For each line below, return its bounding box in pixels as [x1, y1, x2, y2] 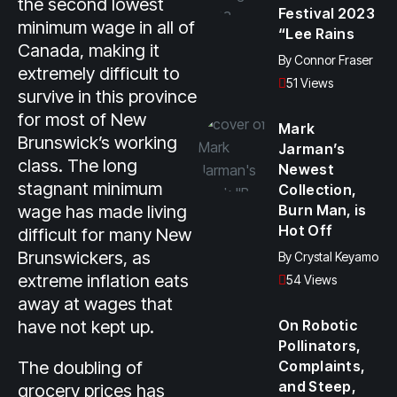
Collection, [278, 181, 357, 198]
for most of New [18, 109, 146, 130]
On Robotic [278, 316, 358, 334]
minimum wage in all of [18, 17, 195, 38]
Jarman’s [278, 140, 346, 158]
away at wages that [18, 293, 173, 315]
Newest [278, 160, 334, 178]
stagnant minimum [18, 178, 162, 199]
